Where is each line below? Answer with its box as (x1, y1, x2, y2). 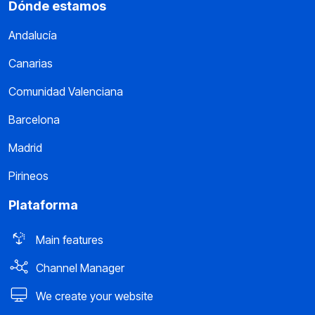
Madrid (8, 140, 42, 155)
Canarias (8, 56, 53, 70)
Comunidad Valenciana (8, 84, 123, 98)
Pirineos (8, 168, 49, 183)
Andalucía (8, 27, 57, 42)
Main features (33, 232, 103, 247)
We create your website (33, 288, 153, 303)
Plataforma (8, 197, 78, 212)
